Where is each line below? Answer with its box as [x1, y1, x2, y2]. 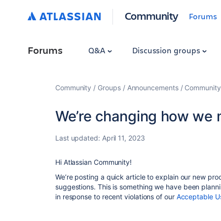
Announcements [127, 83, 179, 92]
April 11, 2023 [102, 134, 145, 142]
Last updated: [55, 134, 102, 142]
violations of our [124, 192, 177, 201]
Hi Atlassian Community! [55, 157, 132, 166]
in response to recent [55, 192, 125, 201]
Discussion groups [132, 45, 202, 55]
